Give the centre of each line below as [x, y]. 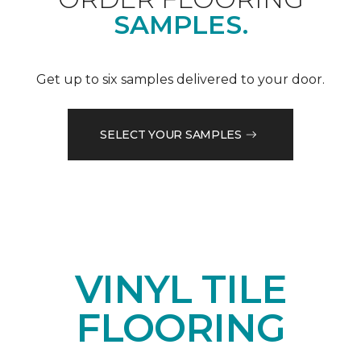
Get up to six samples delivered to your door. [180, 80]
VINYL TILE [180, 290]
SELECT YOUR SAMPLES [171, 134]
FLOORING [180, 328]
